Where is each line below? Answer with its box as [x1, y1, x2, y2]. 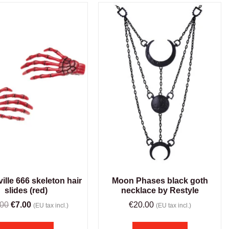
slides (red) [5, 186, 48, 195]
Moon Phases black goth [111, 176, 208, 186]
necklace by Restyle [121, 186, 199, 195]
